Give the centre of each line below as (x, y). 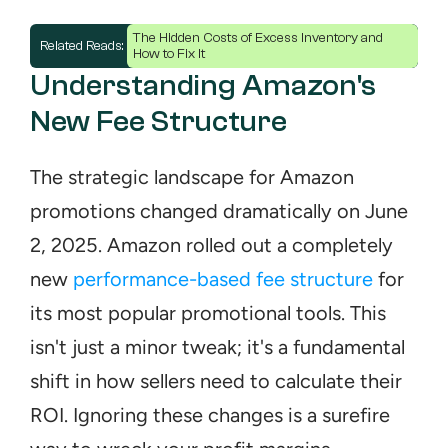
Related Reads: (83, 46)
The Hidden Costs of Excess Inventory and (258, 38)
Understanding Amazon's (203, 85)
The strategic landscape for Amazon (192, 177)
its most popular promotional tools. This (208, 313)
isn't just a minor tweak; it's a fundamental (217, 347)
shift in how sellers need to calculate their (216, 381)
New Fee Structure (158, 121)
